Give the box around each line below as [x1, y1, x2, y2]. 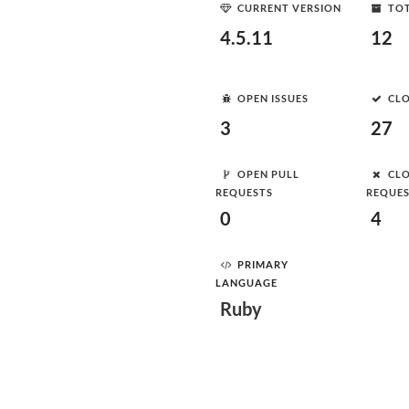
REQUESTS [215, 186, 273, 198]
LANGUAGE [215, 277, 278, 288]
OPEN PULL [237, 167, 299, 180]
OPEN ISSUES [237, 91, 309, 104]
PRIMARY [237, 257, 288, 270]
